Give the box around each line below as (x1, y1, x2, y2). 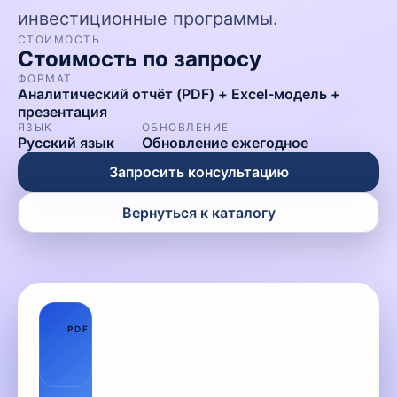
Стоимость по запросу (18, 46, 261, 72)
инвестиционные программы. (18, 8, 278, 29)
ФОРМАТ (18, 72, 73, 85)
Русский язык (18, 134, 114, 152)
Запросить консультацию (108, 163, 289, 181)
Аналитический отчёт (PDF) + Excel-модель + (18, 85, 340, 103)
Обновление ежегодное (142, 134, 308, 152)
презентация (18, 103, 107, 121)
